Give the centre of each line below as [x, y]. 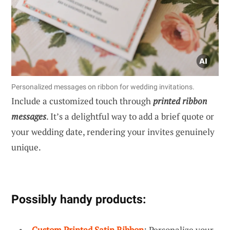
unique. [26, 147]
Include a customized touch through [82, 101]
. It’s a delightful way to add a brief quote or [130, 117]
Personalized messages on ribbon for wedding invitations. [103, 87]
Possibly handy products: [79, 199]
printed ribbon [180, 101]
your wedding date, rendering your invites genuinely [113, 132]
